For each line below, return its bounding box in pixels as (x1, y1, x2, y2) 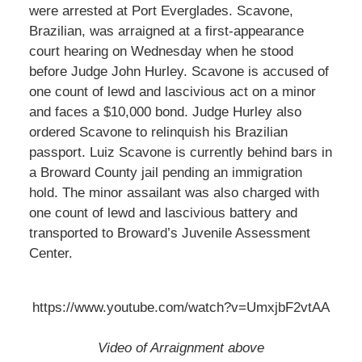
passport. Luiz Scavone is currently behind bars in (28, 145, 332, 161)
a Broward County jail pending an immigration (28, 165, 302, 181)
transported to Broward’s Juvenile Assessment (28, 225, 310, 242)
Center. (28, 246, 73, 262)
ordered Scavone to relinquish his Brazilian (28, 124, 288, 141)
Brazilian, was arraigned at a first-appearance (28, 23, 304, 40)
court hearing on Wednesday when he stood (28, 44, 293, 60)
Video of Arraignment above (98, 340, 264, 356)
